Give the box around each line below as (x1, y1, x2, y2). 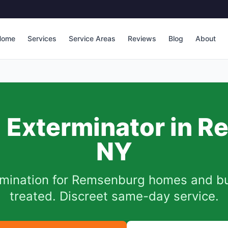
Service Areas (69, 34, 116, 43)
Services (27, 34, 56, 43)
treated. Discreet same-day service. (9, 189, 219, 204)
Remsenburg (71, 173, 145, 187)
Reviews (128, 34, 156, 43)
